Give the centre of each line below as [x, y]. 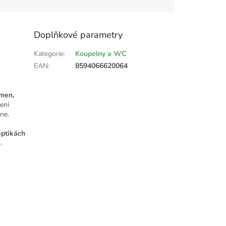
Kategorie [49, 54]
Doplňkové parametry [78, 35]
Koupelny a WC [101, 54]
